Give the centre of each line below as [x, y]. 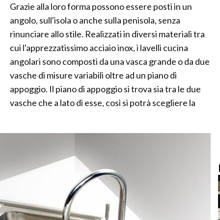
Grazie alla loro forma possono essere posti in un [101, 6]
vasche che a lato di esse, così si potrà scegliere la [103, 103]
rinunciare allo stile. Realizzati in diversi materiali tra [107, 34]
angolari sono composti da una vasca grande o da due [110, 61]
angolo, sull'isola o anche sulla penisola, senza [95, 20]
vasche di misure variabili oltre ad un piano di [93, 75]
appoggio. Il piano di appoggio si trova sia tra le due [105, 89]
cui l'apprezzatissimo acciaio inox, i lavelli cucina [99, 48]
